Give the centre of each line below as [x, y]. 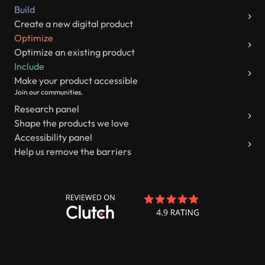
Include [29, 67]
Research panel [47, 109]
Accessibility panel [53, 138]
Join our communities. [49, 92]
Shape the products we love [72, 123]
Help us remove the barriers [73, 152]
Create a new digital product [74, 24]
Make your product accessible [76, 81]
